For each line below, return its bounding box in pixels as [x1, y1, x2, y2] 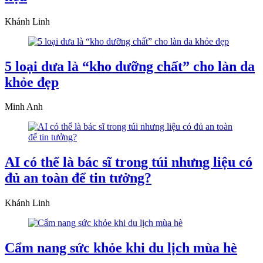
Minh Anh [5, 102, 43, 112]
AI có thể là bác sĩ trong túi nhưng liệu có [5, 154, 252, 170]
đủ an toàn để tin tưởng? [5, 170, 151, 186]
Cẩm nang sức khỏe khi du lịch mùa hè [5, 240, 237, 256]
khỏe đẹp [5, 74, 59, 90]
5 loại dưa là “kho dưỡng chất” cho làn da [5, 58, 255, 74]
